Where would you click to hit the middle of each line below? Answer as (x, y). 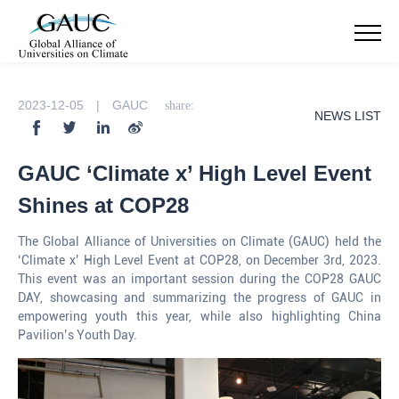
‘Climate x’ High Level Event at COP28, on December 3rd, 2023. (199, 260)
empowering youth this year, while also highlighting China (199, 316)
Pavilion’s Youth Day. (77, 335)
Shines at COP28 (103, 205)
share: (179, 106)
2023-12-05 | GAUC (85, 105)
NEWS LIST (348, 116)
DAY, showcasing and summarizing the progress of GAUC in (199, 297)
